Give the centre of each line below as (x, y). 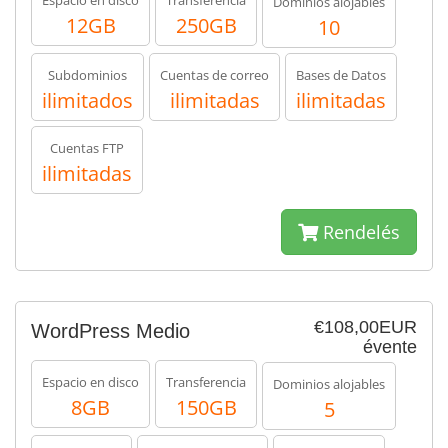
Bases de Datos (341, 75)
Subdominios (87, 75)
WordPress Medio (110, 331)
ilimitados (87, 100)
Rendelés (359, 232)
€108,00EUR (365, 327)
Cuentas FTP (87, 148)
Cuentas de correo (214, 75)
